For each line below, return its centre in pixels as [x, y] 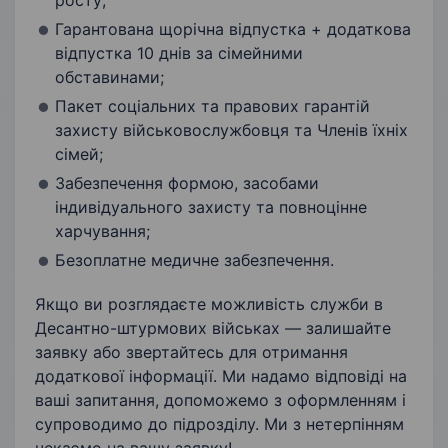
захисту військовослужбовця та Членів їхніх [231, 130]
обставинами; [109, 77]
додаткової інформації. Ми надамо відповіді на [221, 376]
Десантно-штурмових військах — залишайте [213, 328]
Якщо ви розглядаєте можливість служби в [209, 304]
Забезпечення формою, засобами [187, 183]
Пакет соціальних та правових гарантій [212, 106]
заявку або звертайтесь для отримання [191, 352]
